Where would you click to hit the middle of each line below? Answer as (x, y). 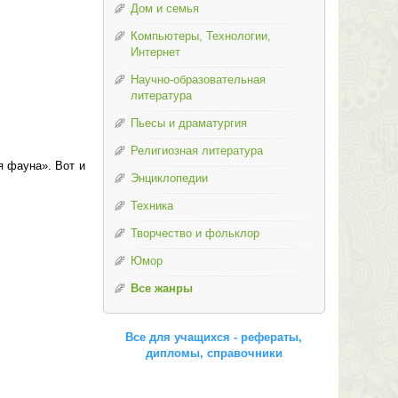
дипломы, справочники (214, 353)
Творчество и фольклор (195, 233)
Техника (151, 206)
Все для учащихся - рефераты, (214, 337)
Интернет (155, 52)
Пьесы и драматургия (188, 123)
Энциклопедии (169, 178)
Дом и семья (164, 8)
